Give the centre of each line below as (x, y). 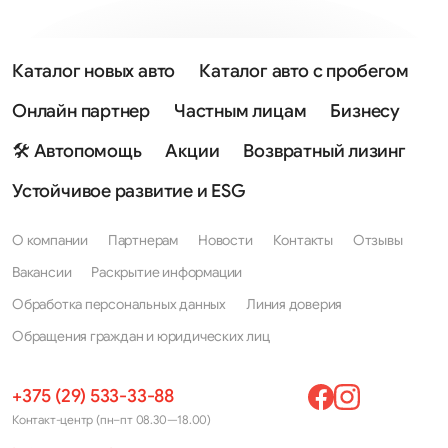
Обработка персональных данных (119, 304)
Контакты (302, 240)
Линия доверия (294, 304)
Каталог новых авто (94, 71)
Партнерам (143, 240)
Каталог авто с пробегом (304, 71)
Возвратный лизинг (324, 151)
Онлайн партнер (81, 111)
